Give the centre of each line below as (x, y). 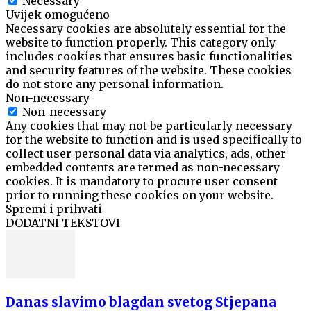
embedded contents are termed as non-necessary (143, 168)
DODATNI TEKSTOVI (63, 223)
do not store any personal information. (115, 84)
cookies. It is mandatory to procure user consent (142, 182)
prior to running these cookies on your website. (140, 195)
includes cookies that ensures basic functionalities (149, 57)
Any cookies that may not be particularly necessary (149, 126)
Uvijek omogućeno (58, 15)
